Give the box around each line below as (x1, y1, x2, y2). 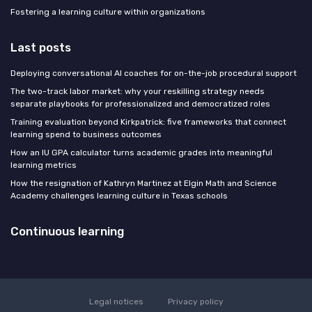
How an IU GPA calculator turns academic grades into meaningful (10, 148, 272, 158)
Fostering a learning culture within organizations (10, 7, 205, 17)
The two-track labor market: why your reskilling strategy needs (10, 86, 265, 97)
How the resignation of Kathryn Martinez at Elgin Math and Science (10, 178, 276, 189)
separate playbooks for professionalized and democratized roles (10, 99, 270, 109)
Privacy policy (167, 297, 224, 307)
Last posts (10, 40, 71, 55)
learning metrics (10, 160, 77, 171)
